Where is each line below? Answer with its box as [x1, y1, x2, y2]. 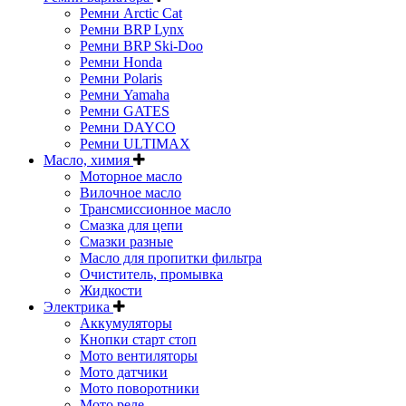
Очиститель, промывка [80, 266, 223, 282]
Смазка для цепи [80, 217, 183, 233]
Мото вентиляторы [80, 347, 198, 363]
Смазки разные [80, 233, 173, 249]
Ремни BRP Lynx [80, 21, 184, 37]
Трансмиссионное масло [80, 200, 231, 217]
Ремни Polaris [80, 70, 162, 86]
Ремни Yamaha [80, 86, 169, 102]
